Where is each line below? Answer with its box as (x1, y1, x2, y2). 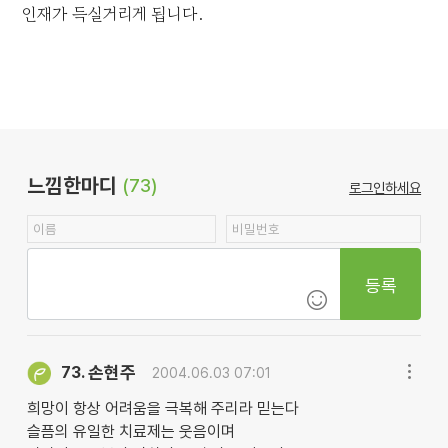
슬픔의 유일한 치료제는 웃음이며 (26, 421, 235, 441)
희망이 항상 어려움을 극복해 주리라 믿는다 (26, 398, 299, 418)
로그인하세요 (349, 179, 422, 197)
